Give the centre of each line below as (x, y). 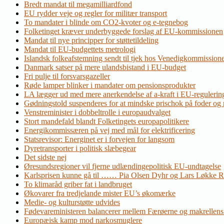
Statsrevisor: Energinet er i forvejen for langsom (99, 139)
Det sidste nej (45, 157)
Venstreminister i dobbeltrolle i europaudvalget (97, 112)
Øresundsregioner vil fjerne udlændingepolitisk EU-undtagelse (122, 166)
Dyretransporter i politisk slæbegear (80, 148)
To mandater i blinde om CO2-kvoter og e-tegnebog (106, 22)
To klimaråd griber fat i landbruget (78, 184)
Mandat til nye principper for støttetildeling (91, 40)
